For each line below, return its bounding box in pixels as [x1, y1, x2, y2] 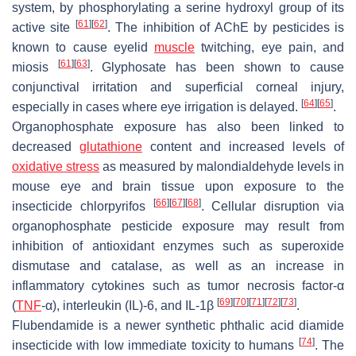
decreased [12, 140, 79, 154]
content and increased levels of [142, 140, 344, 154]
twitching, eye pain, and [195, 41, 344, 55]
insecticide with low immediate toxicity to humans [12, 339, 299, 353]
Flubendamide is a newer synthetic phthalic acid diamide [12, 319, 344, 333]
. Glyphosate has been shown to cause [89, 60, 345, 75]
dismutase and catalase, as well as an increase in [12, 259, 344, 273]
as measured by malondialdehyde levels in [99, 160, 345, 174]
